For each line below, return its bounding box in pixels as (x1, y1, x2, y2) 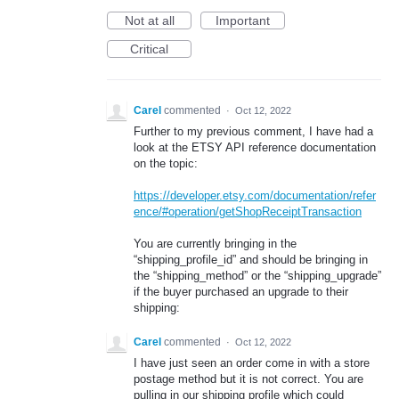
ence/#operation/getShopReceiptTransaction (134, 205, 362, 219)
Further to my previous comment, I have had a (134, 125, 373, 138)
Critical (130, 42, 168, 56)
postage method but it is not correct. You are (134, 371, 363, 386)
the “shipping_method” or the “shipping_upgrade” (134, 269, 381, 283)
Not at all (124, 13, 175, 28)
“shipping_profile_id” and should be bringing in (134, 253, 368, 267)
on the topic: (134, 157, 198, 170)
